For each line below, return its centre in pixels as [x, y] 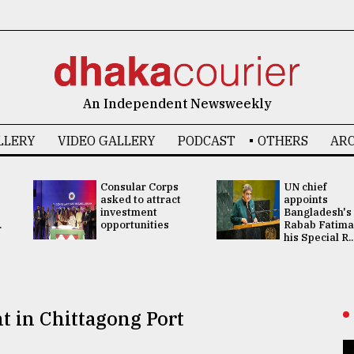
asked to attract [140, 200]
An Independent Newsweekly [177, 104]
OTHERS [282, 141]
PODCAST [206, 141]
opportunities [134, 225]
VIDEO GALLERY [106, 141]
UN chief [305, 187]
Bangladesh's [318, 212]
